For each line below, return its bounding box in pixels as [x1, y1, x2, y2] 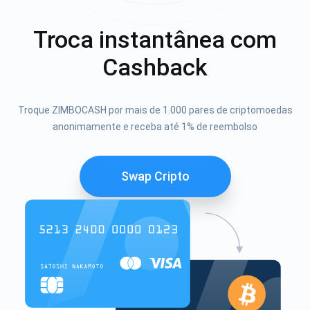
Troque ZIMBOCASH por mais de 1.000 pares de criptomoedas [17, 104, 293, 116]
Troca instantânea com [33, 25, 277, 53]
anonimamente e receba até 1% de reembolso [53, 120, 257, 132]
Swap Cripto [120, 168, 190, 183]
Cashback [102, 53, 208, 81]
